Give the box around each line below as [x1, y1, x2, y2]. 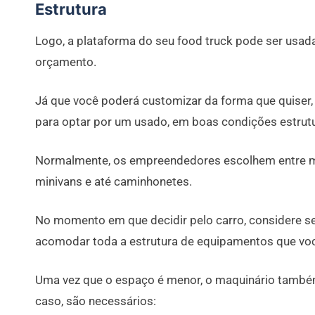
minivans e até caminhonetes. [35, 174, 195, 188]
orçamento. [35, 54, 99, 69]
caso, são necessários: [35, 293, 159, 308]
